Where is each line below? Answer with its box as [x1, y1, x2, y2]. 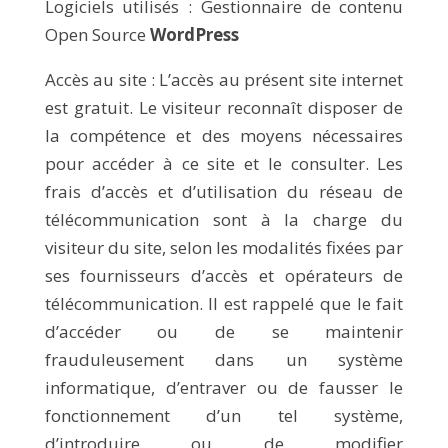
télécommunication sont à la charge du [44, 208, 404, 231]
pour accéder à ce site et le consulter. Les [44, 152, 404, 175]
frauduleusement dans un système [44, 348, 404, 371]
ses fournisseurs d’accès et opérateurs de [44, 264, 404, 287]
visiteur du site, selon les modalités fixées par [44, 236, 404, 259]
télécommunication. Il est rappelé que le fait [44, 292, 404, 315]
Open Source [44, 23, 150, 46]
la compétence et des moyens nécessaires [44, 124, 404, 147]
